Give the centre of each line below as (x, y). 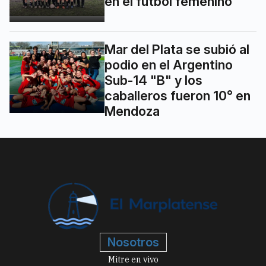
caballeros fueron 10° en (178, 95)
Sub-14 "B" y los (153, 80)
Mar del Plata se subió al (177, 49)
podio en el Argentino (169, 64)
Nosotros (133, 243)
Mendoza (132, 111)
